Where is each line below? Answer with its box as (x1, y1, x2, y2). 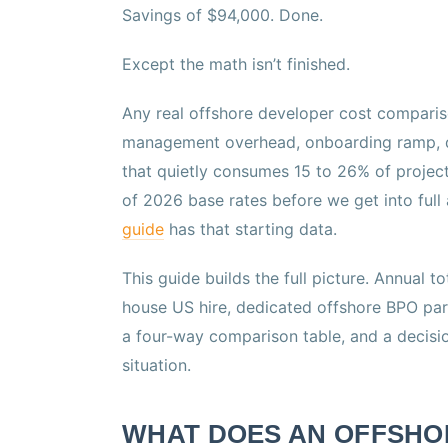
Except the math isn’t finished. (122, 54, 350, 75)
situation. (122, 355, 191, 376)
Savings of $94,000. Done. (122, 5, 323, 26)
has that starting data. (164, 219, 337, 240)
